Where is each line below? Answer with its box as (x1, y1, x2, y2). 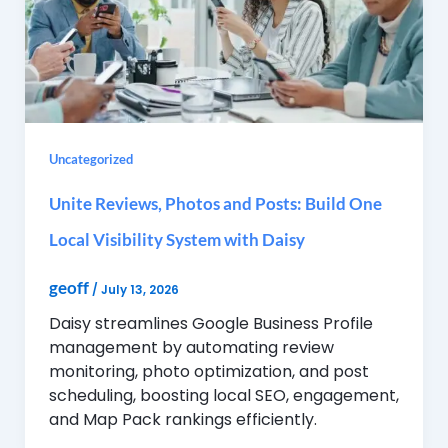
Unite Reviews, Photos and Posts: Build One (48, 193, 382, 215)
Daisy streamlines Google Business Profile (48, 311, 373, 335)
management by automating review (48, 335, 334, 359)
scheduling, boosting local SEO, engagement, (48, 383, 399, 407)
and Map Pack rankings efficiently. (48, 407, 317, 431)
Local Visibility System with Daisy (48, 229, 305, 251)
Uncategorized (48, 150, 133, 167)
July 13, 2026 (100, 282, 179, 299)
